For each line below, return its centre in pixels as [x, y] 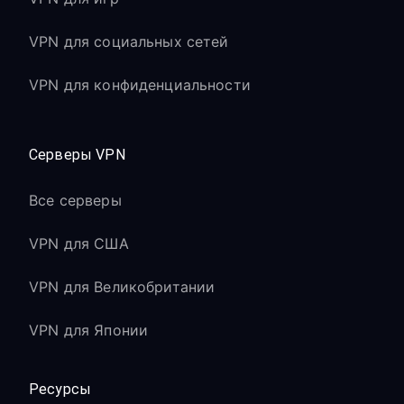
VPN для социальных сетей [129, 41]
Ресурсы [60, 389]
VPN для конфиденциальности [140, 85]
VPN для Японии [89, 330]
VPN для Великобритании [122, 287]
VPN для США [79, 243]
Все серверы [75, 200]
